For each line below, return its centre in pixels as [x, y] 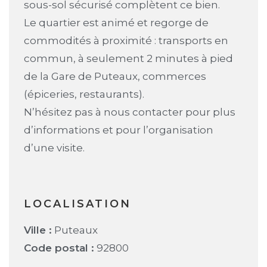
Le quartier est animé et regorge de [116, 22]
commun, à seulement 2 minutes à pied [128, 58]
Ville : [38, 230]
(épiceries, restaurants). [84, 94]
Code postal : [59, 248]
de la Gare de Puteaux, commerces [115, 76]
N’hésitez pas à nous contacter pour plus [130, 112]
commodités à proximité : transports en [126, 40]
